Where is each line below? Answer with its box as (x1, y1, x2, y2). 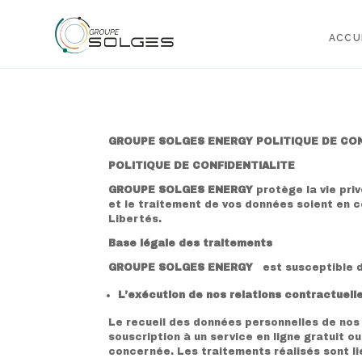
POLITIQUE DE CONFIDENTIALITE (108, 159, 296, 171)
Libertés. (108, 213, 162, 225)
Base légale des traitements (108, 237, 273, 249)
